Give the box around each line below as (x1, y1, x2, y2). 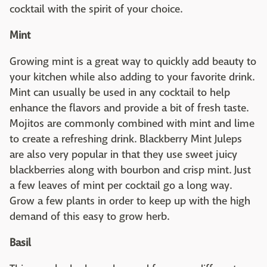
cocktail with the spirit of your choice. (10, 2, 182, 16)
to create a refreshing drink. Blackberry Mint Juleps (10, 132, 242, 146)
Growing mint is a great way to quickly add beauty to (10, 55, 256, 69)
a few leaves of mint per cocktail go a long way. (10, 179, 232, 193)
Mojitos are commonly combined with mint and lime (10, 117, 254, 131)
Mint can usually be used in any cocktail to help (10, 86, 230, 100)
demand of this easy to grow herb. (10, 210, 169, 223)
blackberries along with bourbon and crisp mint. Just (10, 163, 251, 177)
